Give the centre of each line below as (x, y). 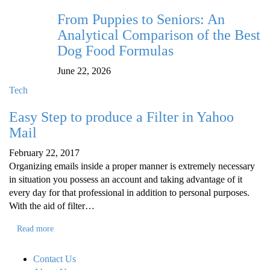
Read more (35, 229)
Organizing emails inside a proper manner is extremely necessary (132, 166)
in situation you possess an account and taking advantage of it (126, 180)
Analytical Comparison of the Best (159, 35)
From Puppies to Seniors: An (141, 20)
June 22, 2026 (84, 71)
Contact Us (55, 259)
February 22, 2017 (44, 153)
